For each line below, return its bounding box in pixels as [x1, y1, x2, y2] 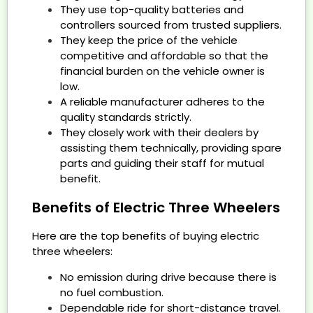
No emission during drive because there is [60, 269, 277, 284]
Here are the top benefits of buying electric [32, 228, 259, 244]
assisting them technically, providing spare [60, 140, 282, 156]
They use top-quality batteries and [60, 2, 244, 17]
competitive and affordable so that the [60, 48, 268, 64]
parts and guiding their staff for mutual [60, 156, 264, 171]
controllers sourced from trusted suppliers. [60, 17, 282, 33]
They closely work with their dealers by [60, 125, 259, 140]
